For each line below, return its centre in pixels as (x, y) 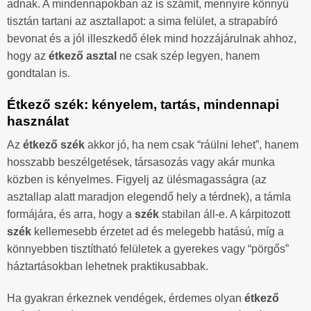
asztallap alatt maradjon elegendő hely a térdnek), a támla (149, 197)
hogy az (28, 56)
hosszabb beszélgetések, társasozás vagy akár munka (141, 162)
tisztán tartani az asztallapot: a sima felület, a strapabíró (142, 21)
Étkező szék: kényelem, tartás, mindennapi (143, 104)
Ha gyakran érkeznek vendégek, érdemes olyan (126, 299)
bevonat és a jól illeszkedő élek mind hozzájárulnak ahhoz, (152, 38)
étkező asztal (83, 56)
